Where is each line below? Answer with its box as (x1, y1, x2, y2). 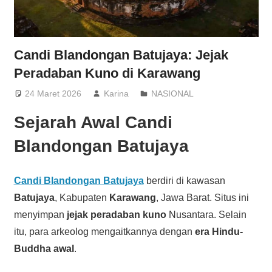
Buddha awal (13, 243, 74, 254)
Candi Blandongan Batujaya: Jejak (13, 47, 228, 63)
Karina (104, 88, 129, 98)
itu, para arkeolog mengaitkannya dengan (13, 226, 195, 237)
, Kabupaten (54, 192, 109, 203)
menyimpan (13, 209, 67, 220)
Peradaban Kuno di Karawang (13, 66, 200, 81)
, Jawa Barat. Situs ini (155, 192, 249, 203)
